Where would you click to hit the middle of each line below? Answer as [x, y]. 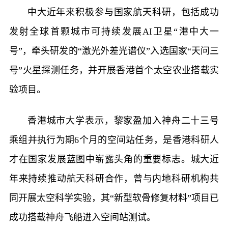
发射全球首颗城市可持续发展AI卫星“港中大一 [114, 32]
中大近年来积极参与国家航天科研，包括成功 [123, 12]
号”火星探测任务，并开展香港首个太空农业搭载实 [114, 70]
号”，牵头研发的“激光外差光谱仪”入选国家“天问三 [114, 51]
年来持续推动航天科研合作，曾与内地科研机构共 [114, 179]
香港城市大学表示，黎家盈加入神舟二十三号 [123, 121]
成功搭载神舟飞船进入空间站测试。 [82, 218]
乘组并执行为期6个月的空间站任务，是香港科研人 [114, 140]
